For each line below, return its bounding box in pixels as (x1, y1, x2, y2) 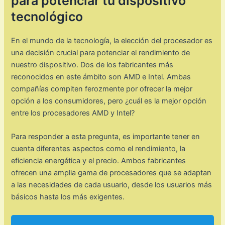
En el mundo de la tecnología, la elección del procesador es (11, 36, 213, 46)
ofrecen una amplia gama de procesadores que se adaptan (11, 168, 212, 178)
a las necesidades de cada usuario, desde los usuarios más (11, 180, 212, 190)
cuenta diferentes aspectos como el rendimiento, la (11, 144, 186, 154)
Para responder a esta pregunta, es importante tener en (11, 132, 200, 142)
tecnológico (11, 9, 83, 25)
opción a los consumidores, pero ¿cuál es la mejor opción (11, 96, 207, 106)
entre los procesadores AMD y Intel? (11, 108, 135, 118)
